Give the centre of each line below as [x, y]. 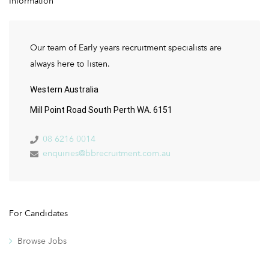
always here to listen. [70, 63]
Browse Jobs [42, 240]
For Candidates [38, 213]
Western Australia [64, 89]
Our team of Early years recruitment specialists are [126, 47]
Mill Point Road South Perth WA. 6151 [101, 110]
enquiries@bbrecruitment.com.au [107, 153]
